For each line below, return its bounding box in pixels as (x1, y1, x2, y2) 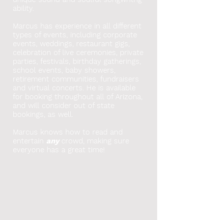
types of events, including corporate (13, 30, 137, 39)
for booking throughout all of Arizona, (13, 92, 142, 101)
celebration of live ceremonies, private (13, 48, 143, 57)
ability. (13, 3, 34, 13)
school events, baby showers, (13, 65, 115, 75)
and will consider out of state (13, 101, 114, 110)
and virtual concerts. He (13, 83, 96, 92)
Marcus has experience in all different (13, 21, 141, 30)
